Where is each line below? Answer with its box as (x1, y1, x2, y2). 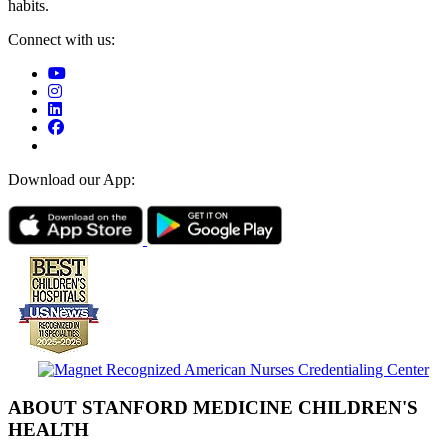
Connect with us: (8, 30, 115, 48)
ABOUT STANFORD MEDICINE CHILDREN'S (8, 397, 418, 419)
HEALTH (8, 419, 89, 441)
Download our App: (8, 170, 135, 188)
